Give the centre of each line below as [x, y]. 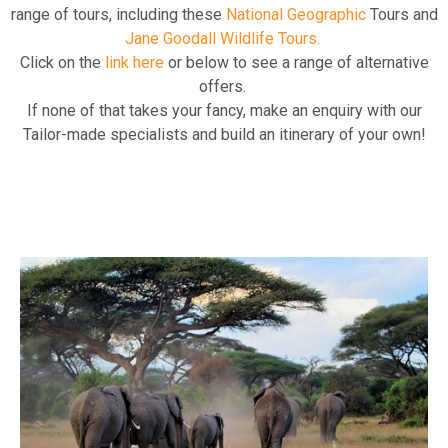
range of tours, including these [116, 14]
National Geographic [293, 14]
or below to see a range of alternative [296, 62]
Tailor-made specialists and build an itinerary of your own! [224, 134]
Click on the [62, 62]
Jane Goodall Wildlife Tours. [222, 38]
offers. [224, 86]
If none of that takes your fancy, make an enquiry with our [224, 110]
